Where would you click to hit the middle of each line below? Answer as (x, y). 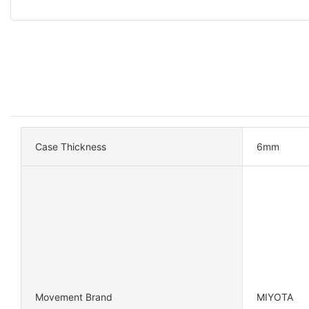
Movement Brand (74, 297)
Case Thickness (71, 146)
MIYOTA (275, 297)
